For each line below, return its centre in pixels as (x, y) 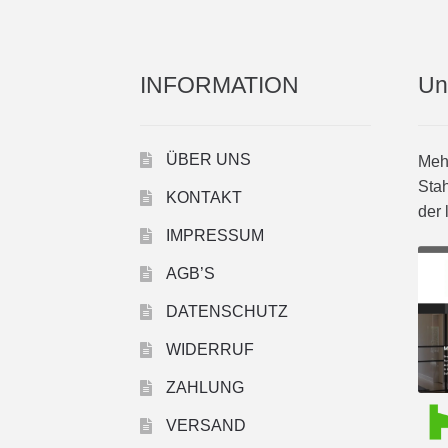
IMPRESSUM (214, 235)
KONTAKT (203, 197)
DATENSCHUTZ (226, 311)
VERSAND (205, 425)
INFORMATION (220, 84)
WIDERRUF (209, 349)
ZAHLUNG (204, 387)
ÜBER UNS (208, 159)
